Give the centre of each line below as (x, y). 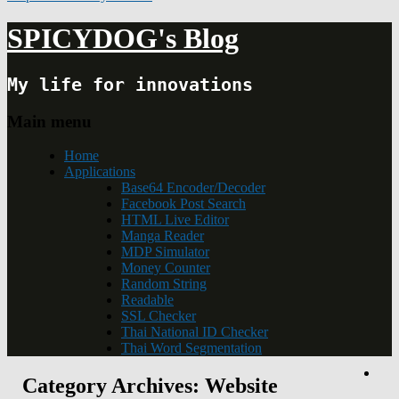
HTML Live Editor (175, 220)
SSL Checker (159, 316)
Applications (100, 172)
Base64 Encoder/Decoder (193, 188)
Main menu (49, 121)
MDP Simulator (165, 252)
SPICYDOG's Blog (123, 39)
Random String (164, 284)
